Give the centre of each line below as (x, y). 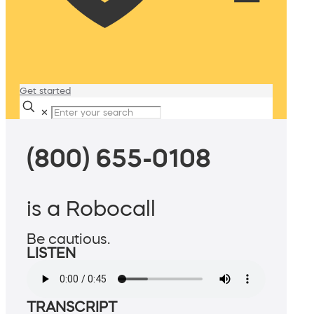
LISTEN (51, 253)
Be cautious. (68, 239)
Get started (45, 91)
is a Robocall (91, 209)
